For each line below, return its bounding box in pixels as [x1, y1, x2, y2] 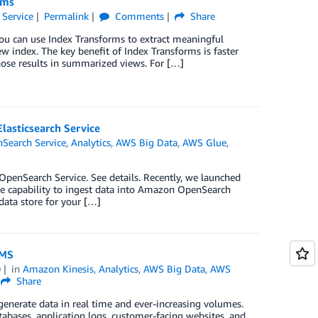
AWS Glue [182, 136, 227, 148]
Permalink [43, 10, 89, 22]
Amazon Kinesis [23, 262, 94, 275]
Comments [111, 10, 164, 22]
